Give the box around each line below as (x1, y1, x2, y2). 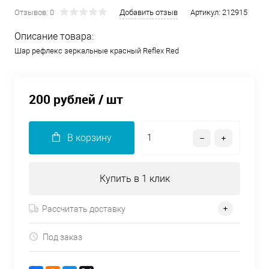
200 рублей (29, 91, 95, 108)
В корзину (67, 132, 112, 144)
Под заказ (43, 232, 82, 242)
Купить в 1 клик (99, 173, 170, 185)
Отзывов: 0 (14, 8, 54, 17)
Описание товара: (14, 31, 94, 42)
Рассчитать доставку (42, 204, 125, 214)
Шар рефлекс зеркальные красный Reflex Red (14, 46, 179, 55)
